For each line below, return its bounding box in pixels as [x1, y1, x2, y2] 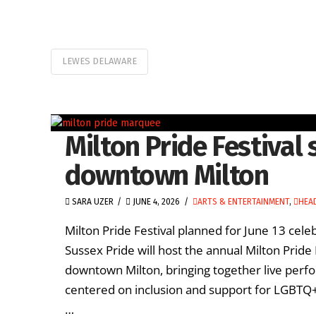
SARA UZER [70, 197, 114, 207]
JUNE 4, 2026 [130, 197, 181, 207]
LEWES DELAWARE [62, 56, 137, 67]
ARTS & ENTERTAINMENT [197, 197, 289, 207]
